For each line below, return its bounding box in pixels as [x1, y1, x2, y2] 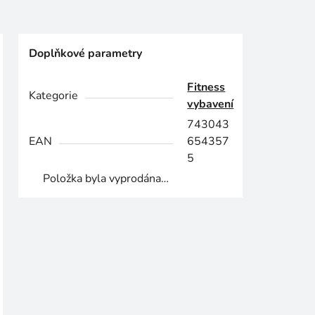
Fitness [187, 79, 226, 96]
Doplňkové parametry [29, 46, 143, 62]
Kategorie [29, 88, 79, 104]
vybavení [187, 96, 234, 112]
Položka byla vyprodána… [43, 171, 169, 187]
